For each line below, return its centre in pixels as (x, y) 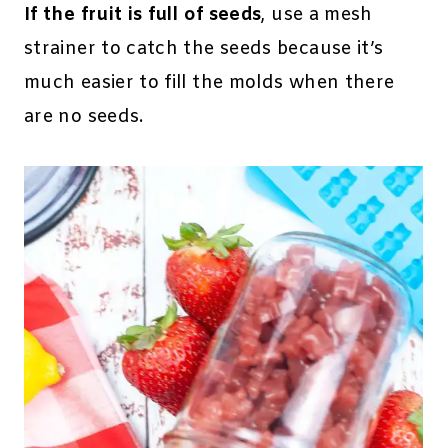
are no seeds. (84, 117)
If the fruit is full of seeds (143, 15)
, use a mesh (317, 15)
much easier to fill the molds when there (209, 83)
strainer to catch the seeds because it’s (204, 49)
